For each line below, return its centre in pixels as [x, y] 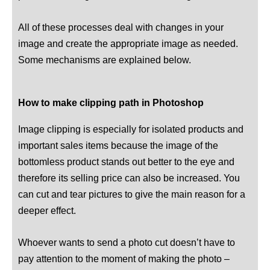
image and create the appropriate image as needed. [128, 44]
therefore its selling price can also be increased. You [129, 177]
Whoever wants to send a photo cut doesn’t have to [127, 242]
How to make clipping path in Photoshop [111, 102]
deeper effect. [47, 210]
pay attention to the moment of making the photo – [124, 258]
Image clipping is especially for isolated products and [131, 129]
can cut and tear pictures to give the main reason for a [132, 194]
